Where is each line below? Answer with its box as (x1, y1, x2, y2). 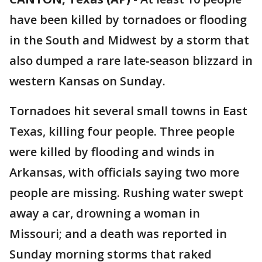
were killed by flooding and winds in (9, 144, 215, 160)
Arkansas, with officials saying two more (9, 164, 239, 180)
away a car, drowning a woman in (9, 205, 200, 221)
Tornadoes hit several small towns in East (9, 103, 247, 119)
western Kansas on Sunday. (9, 73, 166, 89)
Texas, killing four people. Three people (9, 123, 235, 139)
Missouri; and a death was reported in (9, 226, 227, 242)
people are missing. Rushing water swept (9, 185, 243, 201)
